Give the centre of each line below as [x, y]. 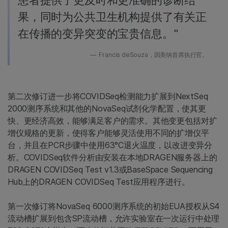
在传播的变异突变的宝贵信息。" [98, 33]
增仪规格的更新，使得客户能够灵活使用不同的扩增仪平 [108, 133]
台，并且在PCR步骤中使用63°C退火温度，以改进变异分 [110, 145]
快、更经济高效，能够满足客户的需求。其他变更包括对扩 [112, 120]
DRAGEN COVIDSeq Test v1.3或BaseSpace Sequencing [110, 169]
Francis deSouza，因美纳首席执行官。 [153, 54]
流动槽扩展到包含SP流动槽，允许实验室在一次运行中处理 [114, 218]
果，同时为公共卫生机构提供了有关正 [112, 17]
